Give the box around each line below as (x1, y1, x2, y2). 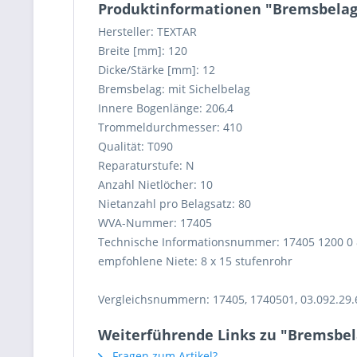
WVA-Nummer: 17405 (98, 215, 212, 230)
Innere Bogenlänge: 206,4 (98, 100, 233, 116)
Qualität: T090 (98, 139, 173, 154)
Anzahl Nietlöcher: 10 (98, 177, 213, 192)
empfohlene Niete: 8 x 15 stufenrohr (98, 253, 292, 269)
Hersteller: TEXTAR (98, 24, 197, 39)
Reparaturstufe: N (98, 158, 194, 173)
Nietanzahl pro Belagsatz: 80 (98, 196, 251, 211)
